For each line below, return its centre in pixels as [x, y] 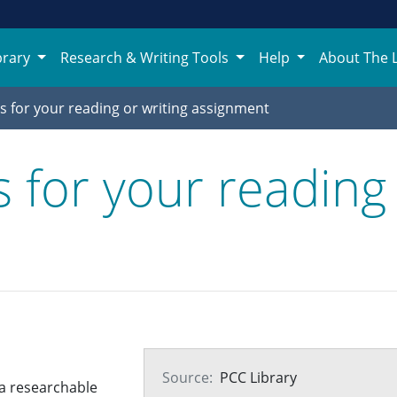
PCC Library [258, 378]
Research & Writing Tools [146, 58]
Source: [187, 378]
